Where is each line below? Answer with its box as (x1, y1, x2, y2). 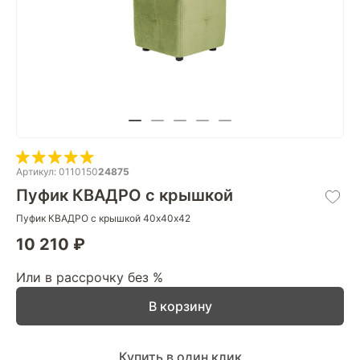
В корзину (148, 298, 212, 314)
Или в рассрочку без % (16, 269, 163, 285)
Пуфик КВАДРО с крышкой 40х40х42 (16, 212, 190, 224)
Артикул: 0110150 (16, 166, 98, 178)
